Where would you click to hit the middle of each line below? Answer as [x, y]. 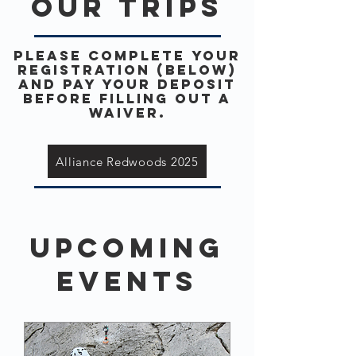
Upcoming [127, 248]
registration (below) [127, 70]
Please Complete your [127, 56]
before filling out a [127, 99]
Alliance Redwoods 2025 [127, 161]
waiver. [127, 113]
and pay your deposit [127, 84]
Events [127, 281]
